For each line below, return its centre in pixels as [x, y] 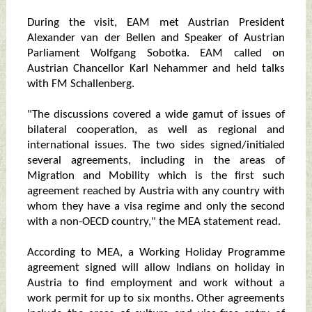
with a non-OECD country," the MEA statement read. [154, 222]
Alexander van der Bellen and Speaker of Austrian [156, 38]
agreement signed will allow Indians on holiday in [156, 268]
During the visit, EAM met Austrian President [156, 23]
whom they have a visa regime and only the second [156, 207]
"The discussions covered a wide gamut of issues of [156, 115]
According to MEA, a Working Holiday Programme [156, 253]
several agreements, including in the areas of [156, 161]
